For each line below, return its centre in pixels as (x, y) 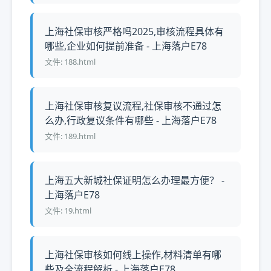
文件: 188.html (70, 62)
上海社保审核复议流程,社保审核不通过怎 (133, 106)
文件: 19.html (68, 211)
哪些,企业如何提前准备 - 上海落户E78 (126, 46)
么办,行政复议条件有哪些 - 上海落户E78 (131, 120)
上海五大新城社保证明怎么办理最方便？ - (135, 180)
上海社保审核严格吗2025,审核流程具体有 (134, 31)
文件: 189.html (70, 136)
